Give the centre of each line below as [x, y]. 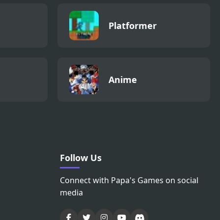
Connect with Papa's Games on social [129, 180]
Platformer [133, 26]
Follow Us [81, 158]
